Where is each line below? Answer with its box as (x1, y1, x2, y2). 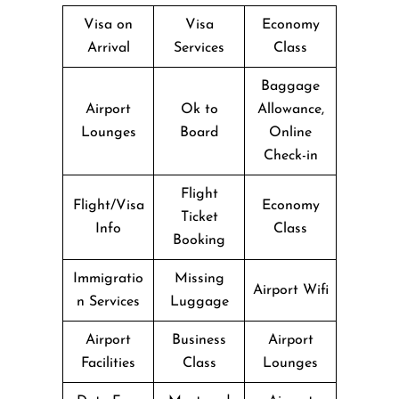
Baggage (261, 78, 320, 94)
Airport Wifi (252, 282, 329, 297)
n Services (77, 294, 140, 309)
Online (269, 125, 312, 140)
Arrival (86, 40, 130, 55)
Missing (174, 271, 224, 286)
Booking (173, 232, 225, 248)
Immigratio (73, 271, 143, 286)
